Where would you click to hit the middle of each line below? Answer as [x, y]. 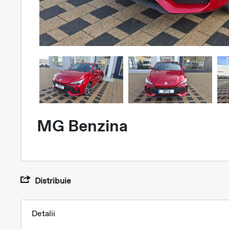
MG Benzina [82, 125]
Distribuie [52, 180]
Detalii [43, 214]
